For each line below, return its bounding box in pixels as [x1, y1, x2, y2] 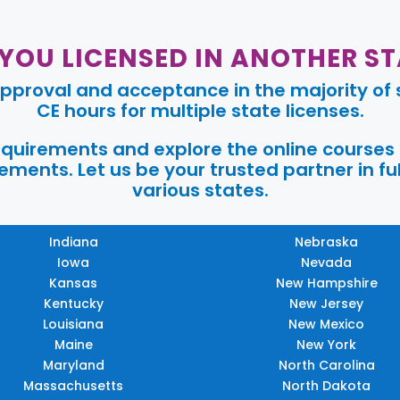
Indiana [48, 232, 98, 251]
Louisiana [43, 314, 104, 333]
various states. [131, 177, 269, 203]
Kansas [49, 273, 98, 292]
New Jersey [289, 294, 364, 312]
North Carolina [278, 355, 375, 374]
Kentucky [43, 294, 104, 312]
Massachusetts [23, 376, 124, 395]
